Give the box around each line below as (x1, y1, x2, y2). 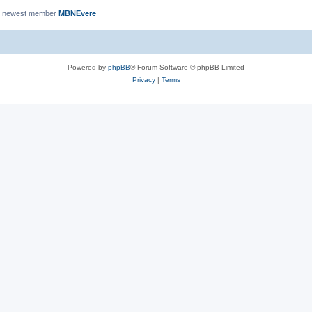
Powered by (68, 63, 108, 71)
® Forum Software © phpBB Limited (130, 63, 244, 71)
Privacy (132, 75, 155, 84)
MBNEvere (58, 9, 96, 17)
